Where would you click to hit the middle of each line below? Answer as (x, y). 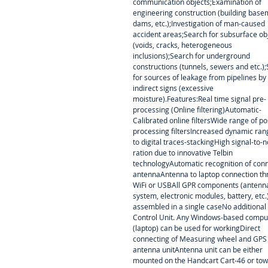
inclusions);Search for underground (191, 56)
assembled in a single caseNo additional (200, 207)
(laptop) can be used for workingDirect (197, 228)
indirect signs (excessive (173, 88)
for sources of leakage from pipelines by (200, 77)
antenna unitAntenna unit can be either (198, 250)
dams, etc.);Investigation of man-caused (199, 24)
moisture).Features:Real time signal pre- (200, 99)
